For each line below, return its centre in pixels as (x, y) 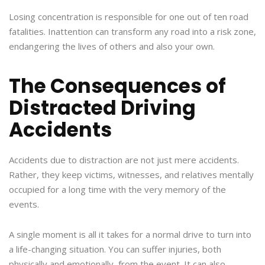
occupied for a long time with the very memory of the (117, 190)
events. (24, 204)
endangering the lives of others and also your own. (113, 46)
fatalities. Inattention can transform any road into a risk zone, (132, 32)
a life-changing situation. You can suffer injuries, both (115, 249)
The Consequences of (117, 86)
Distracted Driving (102, 108)
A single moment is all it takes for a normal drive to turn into (130, 235)
